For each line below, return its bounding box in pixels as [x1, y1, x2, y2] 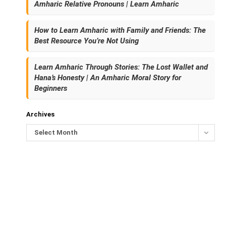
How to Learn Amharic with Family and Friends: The [34, 26, 206, 35]
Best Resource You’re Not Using [34, 36, 139, 46]
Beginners [34, 84, 68, 93]
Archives [26, 110, 55, 119]
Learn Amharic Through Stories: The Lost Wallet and [34, 63, 208, 72]
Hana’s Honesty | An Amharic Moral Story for [34, 73, 182, 83]
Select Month [34, 129, 78, 137]
